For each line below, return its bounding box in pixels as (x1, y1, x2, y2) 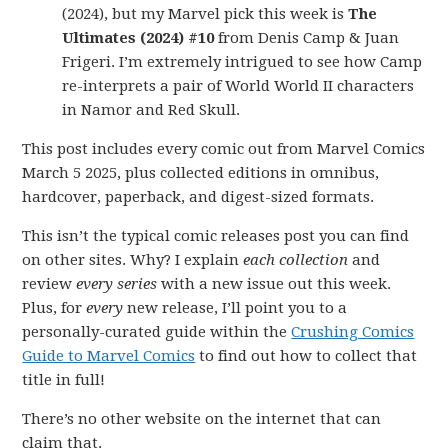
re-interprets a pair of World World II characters (62, 77, 415, 95)
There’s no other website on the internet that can (22, 410, 382, 428)
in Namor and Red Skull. (62, 101, 241, 119)
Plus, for (22, 299, 87, 317)
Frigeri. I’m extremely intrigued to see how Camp (62, 53, 423, 71)
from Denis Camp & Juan (214, 29, 400, 47)
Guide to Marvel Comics (22, 347, 196, 365)
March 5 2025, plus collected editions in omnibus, (22, 164, 380, 182)
